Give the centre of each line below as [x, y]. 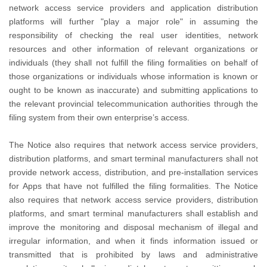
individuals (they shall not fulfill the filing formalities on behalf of [133, 63]
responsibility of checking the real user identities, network [133, 35]
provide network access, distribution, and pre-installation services [133, 172]
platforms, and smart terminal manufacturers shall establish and [133, 213]
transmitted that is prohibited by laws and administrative [133, 254]
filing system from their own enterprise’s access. [102, 117]
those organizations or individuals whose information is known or [133, 76]
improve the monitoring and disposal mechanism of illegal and [133, 227]
